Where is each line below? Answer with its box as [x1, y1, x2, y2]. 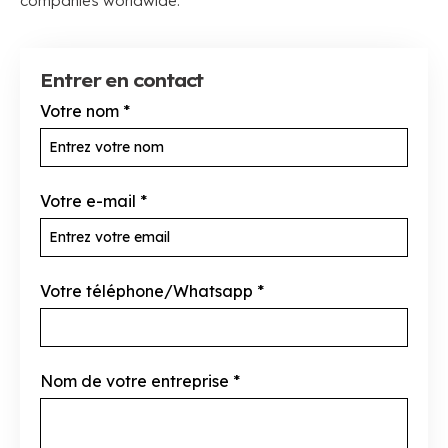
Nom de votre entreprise [40, 371, 229, 391]
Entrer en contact [40, 69, 204, 92]
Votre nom [40, 101, 119, 121]
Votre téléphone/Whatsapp [40, 281, 253, 301]
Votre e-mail [40, 191, 136, 211]
